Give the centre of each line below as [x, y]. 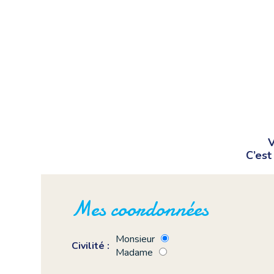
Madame [135, 253]
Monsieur [135, 239]
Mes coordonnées [140, 209]
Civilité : [91, 246]
